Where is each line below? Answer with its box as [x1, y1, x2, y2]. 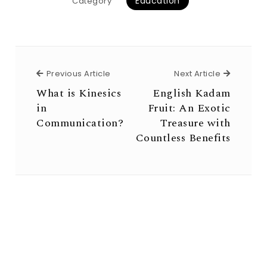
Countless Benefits [135, 130, 231, 146]
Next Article [174, 68, 221, 79]
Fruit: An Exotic [147, 100, 231, 116]
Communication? [36, 115, 124, 131]
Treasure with [160, 115, 231, 131]
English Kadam [153, 85, 231, 101]
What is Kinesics [36, 85, 122, 101]
